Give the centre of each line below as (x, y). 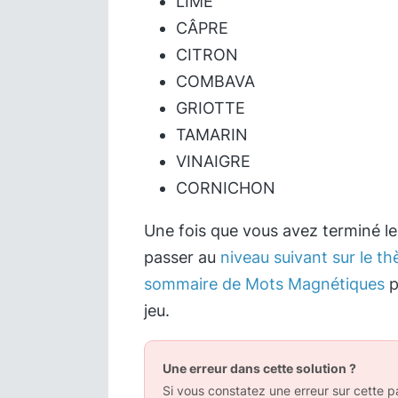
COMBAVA (215, 81)
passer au (182, 257)
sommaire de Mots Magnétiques (264, 284)
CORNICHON (226, 188)
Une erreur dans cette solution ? (259, 368)
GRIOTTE (211, 108)
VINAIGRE (213, 161)
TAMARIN (212, 135)
